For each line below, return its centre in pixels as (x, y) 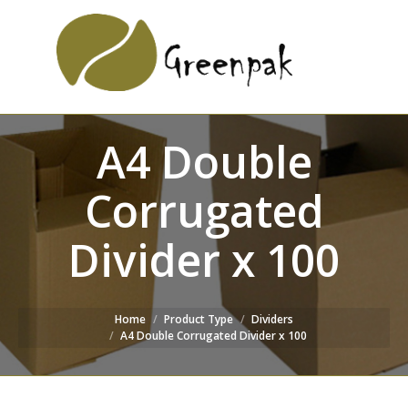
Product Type (199, 319)
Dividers (272, 319)
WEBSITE (362, 65)
